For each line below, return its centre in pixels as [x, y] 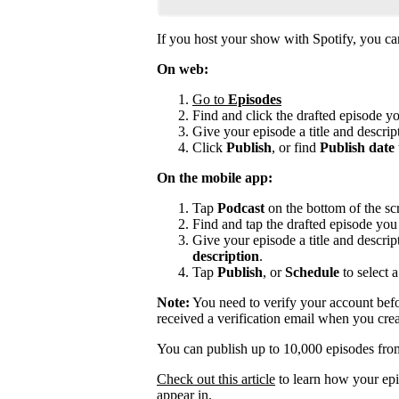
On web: [183, 69]
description [226, 256]
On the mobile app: [215, 178]
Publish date [357, 148]
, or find [296, 148]
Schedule [312, 273]
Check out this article [216, 379]
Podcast [241, 208]
